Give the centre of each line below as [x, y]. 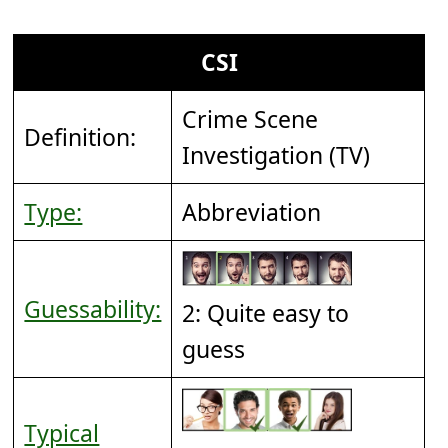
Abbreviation [252, 211]
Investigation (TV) [276, 154]
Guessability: [93, 308]
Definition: [80, 136]
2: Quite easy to [266, 313]
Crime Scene [250, 118]
